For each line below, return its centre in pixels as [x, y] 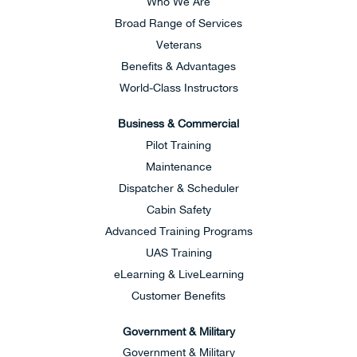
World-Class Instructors [178, 88]
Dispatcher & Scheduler [178, 188]
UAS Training [178, 252]
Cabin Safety [178, 209]
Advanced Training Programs [178, 231]
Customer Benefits [178, 295]
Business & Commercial [178, 124]
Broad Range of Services [178, 24]
